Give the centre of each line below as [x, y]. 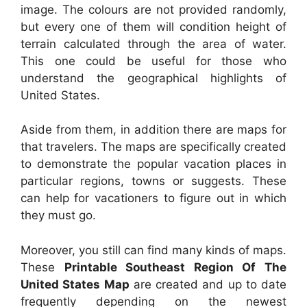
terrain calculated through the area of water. [153, 44]
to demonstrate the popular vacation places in [153, 164]
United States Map [75, 284]
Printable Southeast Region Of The [175, 267]
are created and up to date [208, 284]
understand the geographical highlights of [153, 78]
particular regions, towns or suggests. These [153, 181]
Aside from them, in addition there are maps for [153, 130]
